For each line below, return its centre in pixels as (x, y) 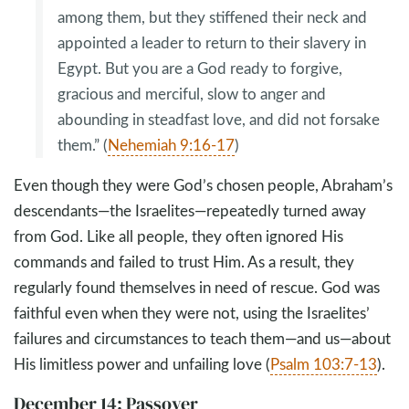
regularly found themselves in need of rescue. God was (197, 288)
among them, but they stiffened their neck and (212, 17)
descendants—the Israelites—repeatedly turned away (190, 211)
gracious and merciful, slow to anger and (192, 94)
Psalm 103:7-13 (324, 364)
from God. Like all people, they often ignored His (178, 236)
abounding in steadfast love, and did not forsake (219, 120)
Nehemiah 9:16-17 (171, 145)
